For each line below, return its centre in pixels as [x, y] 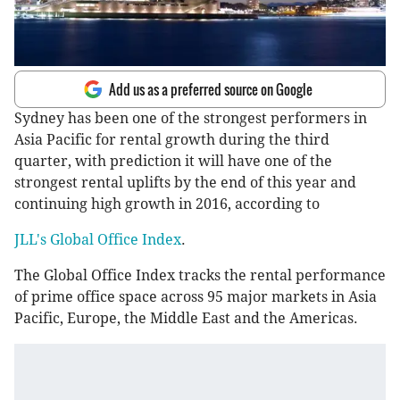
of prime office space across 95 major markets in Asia [196, 297]
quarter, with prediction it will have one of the [173, 162]
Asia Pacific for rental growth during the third [172, 140]
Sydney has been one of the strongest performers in [191, 119]
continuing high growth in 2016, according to [167, 204]
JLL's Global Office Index [98, 240]
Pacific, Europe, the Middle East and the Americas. [186, 319]
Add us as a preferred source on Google [211, 90]
